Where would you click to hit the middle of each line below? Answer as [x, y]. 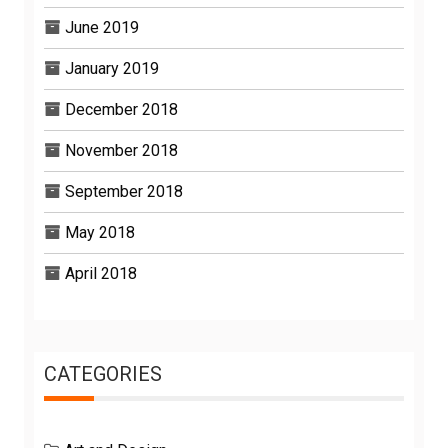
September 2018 [124, 191]
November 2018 [121, 150]
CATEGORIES [103, 373]
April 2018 [101, 273]
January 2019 [112, 68]
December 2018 [121, 109]
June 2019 [102, 27]
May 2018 [100, 232]
